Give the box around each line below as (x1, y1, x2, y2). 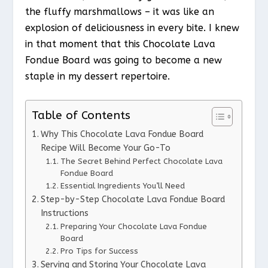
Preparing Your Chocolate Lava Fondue (60, 221, 207, 231)
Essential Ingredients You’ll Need (60, 181, 185, 190)
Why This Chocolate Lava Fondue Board (41, 129, 204, 139)
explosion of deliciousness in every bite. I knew (25, 22, 240, 34)
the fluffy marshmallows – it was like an (25, 6, 215, 18)
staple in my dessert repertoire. (25, 71, 170, 83)
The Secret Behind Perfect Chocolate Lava (60, 156, 223, 166)
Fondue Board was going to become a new (25, 54, 223, 66)
